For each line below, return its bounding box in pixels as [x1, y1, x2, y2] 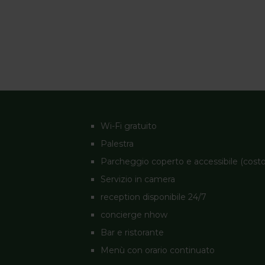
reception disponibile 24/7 [100, 192, 206, 203]
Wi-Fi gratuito [100, 121, 157, 132]
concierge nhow [100, 209, 167, 221]
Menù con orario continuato [100, 245, 215, 256]
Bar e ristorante [100, 227, 164, 238]
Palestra [100, 138, 134, 150]
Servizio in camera [100, 174, 175, 185]
